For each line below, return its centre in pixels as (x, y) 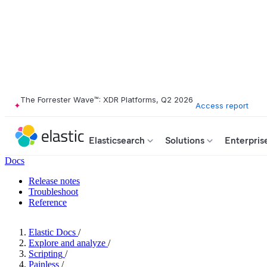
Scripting (46, 254)
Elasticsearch (117, 140)
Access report (222, 105)
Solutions (185, 140)
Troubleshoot (53, 192)
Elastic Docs (52, 232)
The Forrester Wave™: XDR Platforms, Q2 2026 (107, 100)
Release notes (54, 181)
